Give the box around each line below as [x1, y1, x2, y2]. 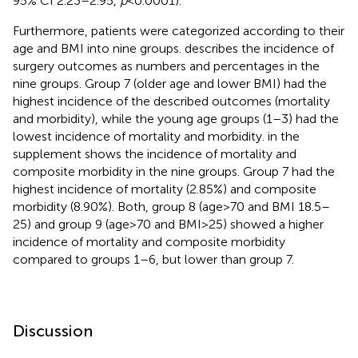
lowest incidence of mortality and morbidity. [13, 128, 268, 144]
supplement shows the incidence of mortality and [13, 145, 296, 161]
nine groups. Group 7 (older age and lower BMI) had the [13, 75, 327, 91]
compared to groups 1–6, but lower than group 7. [13, 251, 294, 267]
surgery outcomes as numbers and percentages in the [13, 58, 320, 74]
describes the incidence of [185, 40, 334, 56]
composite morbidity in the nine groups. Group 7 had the [13, 163, 335, 179]
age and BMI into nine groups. [13, 40, 185, 56]
